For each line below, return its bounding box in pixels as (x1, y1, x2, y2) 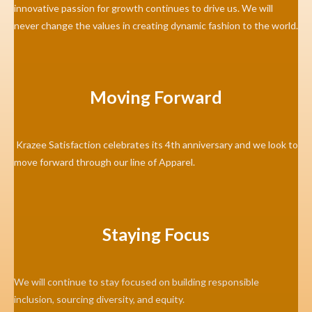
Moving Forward (90, 86, 222, 108)
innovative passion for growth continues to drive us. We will (14, 1, 273, 14)
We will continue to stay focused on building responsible (14, 275, 259, 288)
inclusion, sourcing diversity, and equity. (14, 292, 185, 305)
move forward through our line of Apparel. (14, 156, 195, 169)
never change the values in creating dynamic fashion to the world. (14, 19, 298, 31)
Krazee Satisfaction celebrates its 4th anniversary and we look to (14, 139, 298, 151)
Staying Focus (102, 223, 210, 244)
